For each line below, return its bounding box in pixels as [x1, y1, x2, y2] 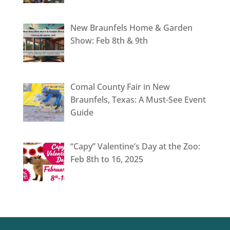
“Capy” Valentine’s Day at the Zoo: [70, 141, 200, 152]
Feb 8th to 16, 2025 [70, 154, 143, 165]
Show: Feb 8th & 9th [70, 34, 148, 46]
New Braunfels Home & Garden [70, 22, 193, 33]
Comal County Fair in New [70, 81, 170, 93]
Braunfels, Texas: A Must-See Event [70, 94, 206, 106]
